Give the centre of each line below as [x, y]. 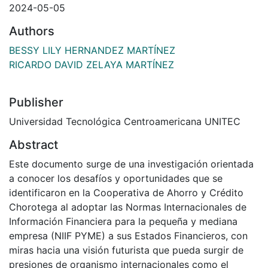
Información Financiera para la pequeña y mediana [123, 222]
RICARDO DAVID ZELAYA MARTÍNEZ [92, 65]
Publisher [36, 103]
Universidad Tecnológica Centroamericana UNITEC [125, 122]
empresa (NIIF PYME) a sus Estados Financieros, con [128, 236]
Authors [32, 31]
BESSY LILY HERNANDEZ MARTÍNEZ [92, 51]
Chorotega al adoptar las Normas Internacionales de [128, 207]
